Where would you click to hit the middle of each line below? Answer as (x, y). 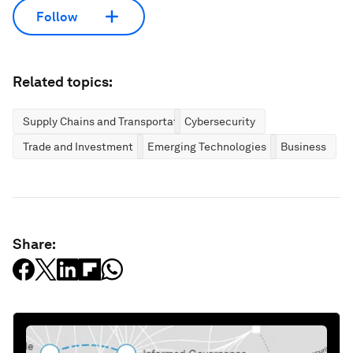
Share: (34, 244)
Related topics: (63, 82)
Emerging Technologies (207, 147)
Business (303, 147)
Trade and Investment (78, 147)
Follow (57, 17)
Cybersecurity (220, 122)
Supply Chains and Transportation (108, 122)
